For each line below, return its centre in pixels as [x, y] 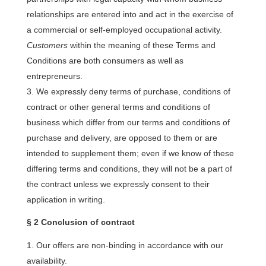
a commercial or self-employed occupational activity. [124, 30]
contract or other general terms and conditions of [118, 107]
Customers [47, 45]
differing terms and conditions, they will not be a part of [129, 169]
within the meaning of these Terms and [141, 45]
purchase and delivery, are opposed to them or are [122, 138]
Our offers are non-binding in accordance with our [129, 245]
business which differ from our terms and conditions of [128, 122]
